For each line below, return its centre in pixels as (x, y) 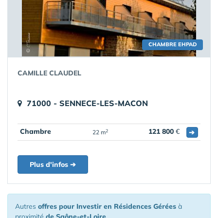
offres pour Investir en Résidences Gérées (107, 206)
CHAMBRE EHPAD (173, 44)
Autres (27, 206)
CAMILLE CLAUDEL (49, 73)
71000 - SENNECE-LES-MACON (87, 103)
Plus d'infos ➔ (53, 164)
